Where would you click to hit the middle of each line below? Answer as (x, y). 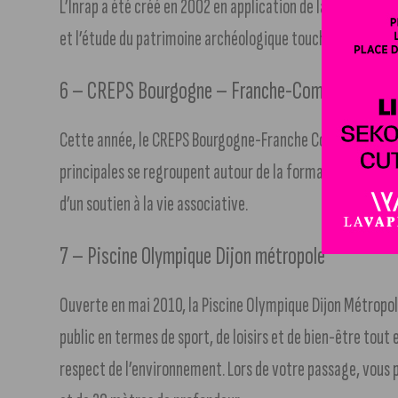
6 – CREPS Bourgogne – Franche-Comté (199, 91)
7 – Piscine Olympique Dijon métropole (193, 256)
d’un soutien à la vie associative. (154, 203)
